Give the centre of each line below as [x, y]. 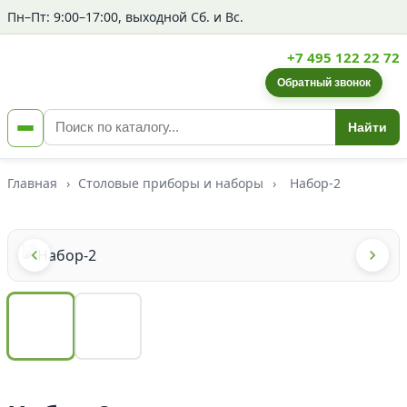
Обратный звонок [324, 83]
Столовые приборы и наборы [171, 183]
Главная [32, 183]
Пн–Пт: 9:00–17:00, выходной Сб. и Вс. [125, 17]
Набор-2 [315, 183]
